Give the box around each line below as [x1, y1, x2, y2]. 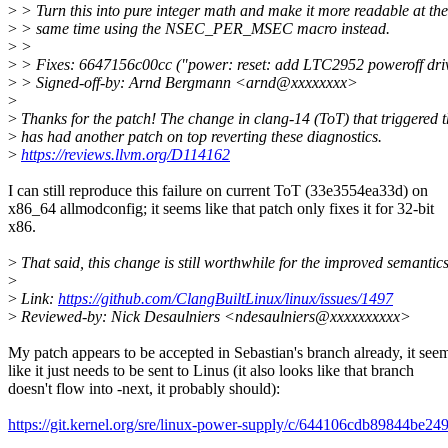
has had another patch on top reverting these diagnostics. [17, 128, 382, 146]
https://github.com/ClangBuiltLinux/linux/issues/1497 [58, 290, 393, 308]
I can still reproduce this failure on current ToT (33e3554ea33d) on [8, 182, 428, 200]
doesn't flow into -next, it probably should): [8, 380, 280, 398]
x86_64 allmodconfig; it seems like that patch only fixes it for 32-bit [8, 200, 434, 218]
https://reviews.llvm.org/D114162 [21, 146, 230, 164]
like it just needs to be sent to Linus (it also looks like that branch [8, 362, 414, 380]
